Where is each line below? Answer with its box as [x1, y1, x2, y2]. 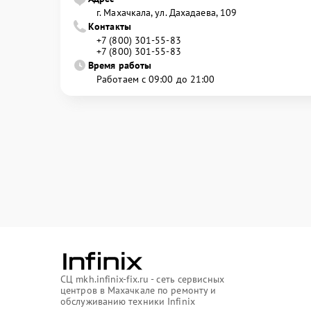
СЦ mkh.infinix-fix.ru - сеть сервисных [60, 273, 224, 285]
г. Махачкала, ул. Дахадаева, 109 [96, 6, 237, 19]
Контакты [88, 19, 131, 33]
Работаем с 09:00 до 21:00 [96, 72, 215, 85]
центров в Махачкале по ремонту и [60, 284, 217, 296]
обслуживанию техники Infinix [60, 295, 195, 308]
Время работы [88, 58, 152, 72]
